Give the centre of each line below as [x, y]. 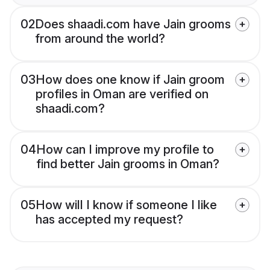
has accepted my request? [109, 220]
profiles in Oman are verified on [122, 94]
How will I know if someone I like [126, 205]
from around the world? [100, 39]
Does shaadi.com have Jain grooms [133, 24]
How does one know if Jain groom [130, 80]
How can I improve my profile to [125, 150]
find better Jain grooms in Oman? [128, 164]
